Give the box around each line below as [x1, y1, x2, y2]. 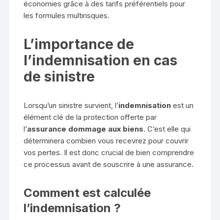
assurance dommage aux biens [27, 124, 144, 134]
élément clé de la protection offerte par [24, 112, 157, 122]
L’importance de [24, 36, 135, 53]
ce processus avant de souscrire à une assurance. [24, 160, 194, 169]
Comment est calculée [24, 186, 151, 200]
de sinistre [24, 68, 95, 85]
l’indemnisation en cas [24, 52, 178, 69]
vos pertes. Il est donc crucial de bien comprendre [24, 148, 194, 158]
